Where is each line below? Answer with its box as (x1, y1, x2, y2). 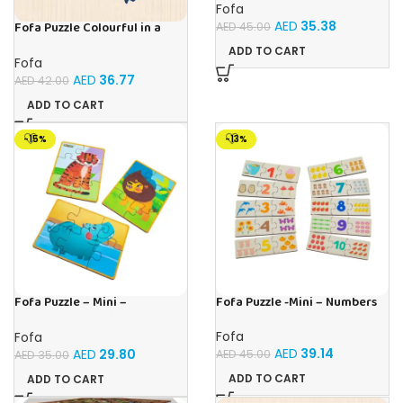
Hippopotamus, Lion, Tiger (14, 306, 164, 327)
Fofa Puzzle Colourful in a (14, 18, 161, 40)
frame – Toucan (14, 32, 104, 54)
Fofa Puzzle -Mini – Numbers (216, 291, 377, 313)
